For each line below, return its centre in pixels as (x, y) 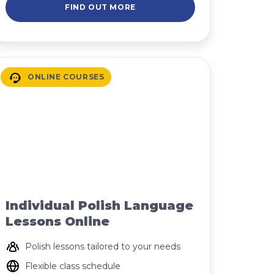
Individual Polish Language (99, 206)
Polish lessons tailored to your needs (103, 246)
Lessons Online (57, 221)
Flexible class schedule (73, 266)
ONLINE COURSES (66, 77)
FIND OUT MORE (100, 7)
